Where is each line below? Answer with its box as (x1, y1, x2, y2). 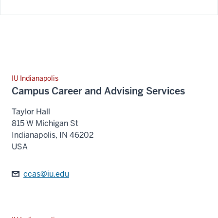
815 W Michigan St (12, 118, 78, 129)
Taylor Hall (12, 107, 50, 117)
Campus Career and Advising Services (12, 85, 185, 98)
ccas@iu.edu (23, 169, 69, 180)
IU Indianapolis (12, 74, 58, 83)
